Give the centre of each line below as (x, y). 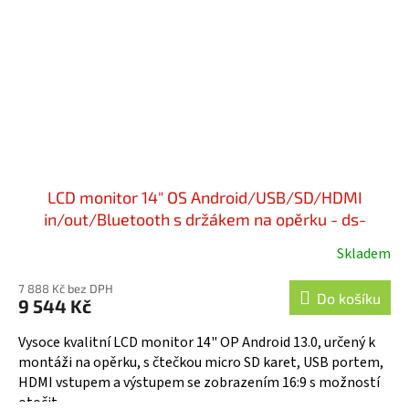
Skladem (364, 254)
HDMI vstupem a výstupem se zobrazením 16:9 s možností (199, 383)
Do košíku (349, 299)
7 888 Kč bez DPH (66, 289)
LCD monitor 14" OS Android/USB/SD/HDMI (204, 198)
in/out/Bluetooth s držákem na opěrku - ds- (204, 220)
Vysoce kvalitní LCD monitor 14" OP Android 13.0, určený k (197, 343)
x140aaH (204, 241)
